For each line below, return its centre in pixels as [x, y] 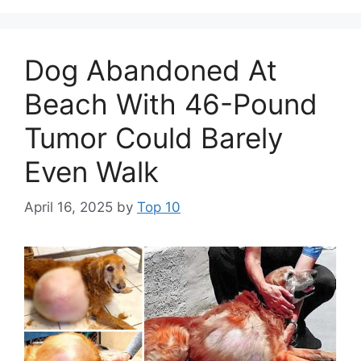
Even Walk [91, 171]
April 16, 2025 [68, 207]
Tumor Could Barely [154, 137]
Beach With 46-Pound [171, 104]
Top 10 [159, 207]
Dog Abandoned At [151, 70]
